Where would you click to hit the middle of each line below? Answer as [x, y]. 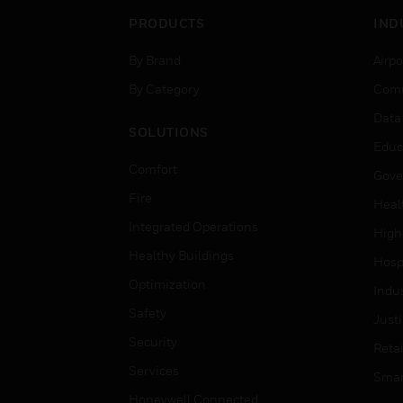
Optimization [167, 284]
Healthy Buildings [181, 255]
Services [154, 370]
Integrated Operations [193, 226]
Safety [148, 313]
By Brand [155, 60]
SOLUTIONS [169, 132]
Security [153, 341]
